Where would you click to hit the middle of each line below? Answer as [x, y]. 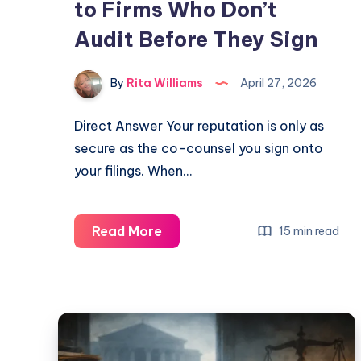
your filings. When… [133, 171]
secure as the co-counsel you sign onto [199, 149]
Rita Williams [164, 83]
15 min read [308, 231]
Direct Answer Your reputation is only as [199, 126]
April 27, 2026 [277, 83]
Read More [127, 232]
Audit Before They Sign [196, 39]
